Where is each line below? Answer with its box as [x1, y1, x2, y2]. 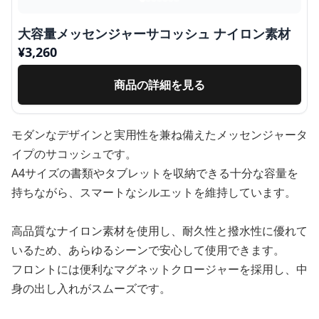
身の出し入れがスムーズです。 [11, 280, 171, 296]
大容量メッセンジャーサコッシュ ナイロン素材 [18, 24, 291, 42]
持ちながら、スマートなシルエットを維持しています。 [11, 184, 296, 200]
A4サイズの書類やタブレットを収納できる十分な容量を [11, 164, 298, 181]
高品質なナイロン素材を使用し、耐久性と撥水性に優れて [11, 222, 308, 239]
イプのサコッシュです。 [11, 145, 137, 162]
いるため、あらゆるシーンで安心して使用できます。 [11, 241, 285, 258]
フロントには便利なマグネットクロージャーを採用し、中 [11, 261, 308, 277]
